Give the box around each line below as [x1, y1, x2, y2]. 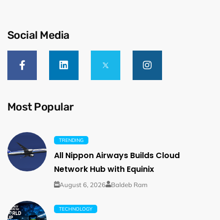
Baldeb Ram [111, 180, 147, 189]
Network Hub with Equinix [54, 163, 154, 175]
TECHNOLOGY [59, 205, 92, 212]
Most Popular [7, 100, 74, 113]
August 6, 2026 [59, 180, 106, 189]
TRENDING [59, 137, 83, 143]
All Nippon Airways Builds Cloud [54, 149, 180, 161]
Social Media [7, 28, 70, 42]
